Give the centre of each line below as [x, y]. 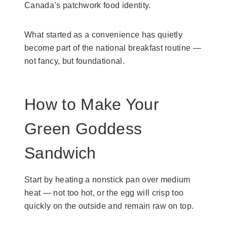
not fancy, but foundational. [74, 61]
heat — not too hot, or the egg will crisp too [104, 193]
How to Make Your [92, 104]
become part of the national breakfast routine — [113, 48]
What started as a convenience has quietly [104, 34]
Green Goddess [83, 128]
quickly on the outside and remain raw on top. [110, 206]
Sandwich [60, 153]
